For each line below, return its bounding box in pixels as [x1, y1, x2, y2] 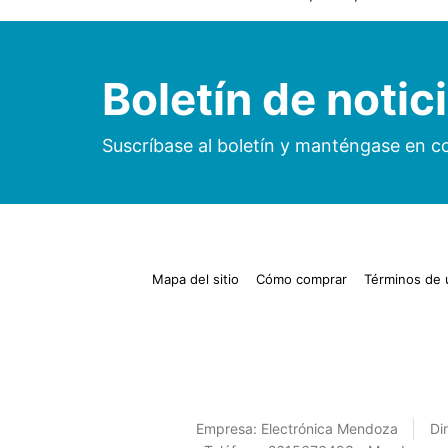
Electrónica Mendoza [261, 420, 398, 437]
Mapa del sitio [151, 271, 239, 287]
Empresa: [196, 420, 257, 437]
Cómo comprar [255, 271, 347, 287]
